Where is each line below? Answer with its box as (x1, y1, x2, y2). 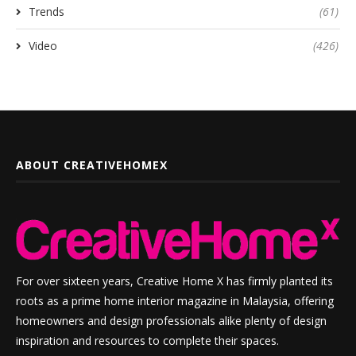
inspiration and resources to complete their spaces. (16, 333, 279, 349)
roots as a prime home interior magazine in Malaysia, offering (16, 293, 334, 309)
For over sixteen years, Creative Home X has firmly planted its (16, 273, 333, 289)
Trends (29, 3, 64, 19)
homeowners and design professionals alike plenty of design (16, 313, 327, 329)
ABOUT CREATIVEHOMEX (16, 157, 168, 172)
